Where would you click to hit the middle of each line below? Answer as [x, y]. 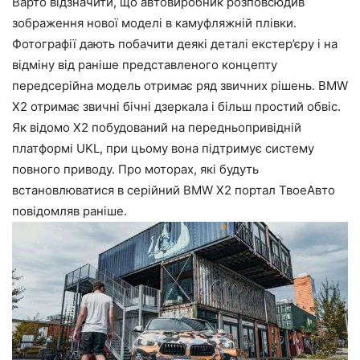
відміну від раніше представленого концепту [145, 64]
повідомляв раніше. [70, 211]
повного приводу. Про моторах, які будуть [135, 169]
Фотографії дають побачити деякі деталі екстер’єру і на [175, 43]
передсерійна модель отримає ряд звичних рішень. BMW [180, 85]
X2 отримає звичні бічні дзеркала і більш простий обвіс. [176, 106]
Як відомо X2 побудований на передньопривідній [157, 127]
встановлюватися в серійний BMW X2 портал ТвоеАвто [174, 190]
